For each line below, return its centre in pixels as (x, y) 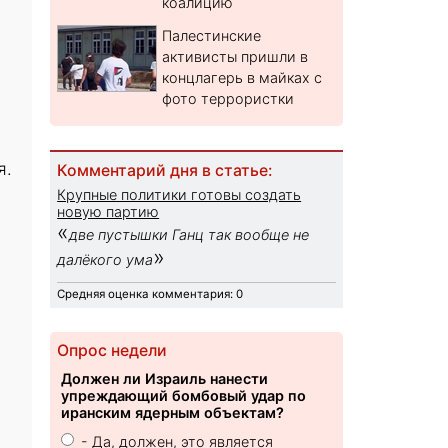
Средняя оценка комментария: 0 (150, 294)
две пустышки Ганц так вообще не (189, 235)
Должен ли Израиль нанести (165, 379)
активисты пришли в (235, 57)
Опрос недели (112, 351)
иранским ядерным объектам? (173, 413)
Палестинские (212, 36)
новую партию (108, 212)
